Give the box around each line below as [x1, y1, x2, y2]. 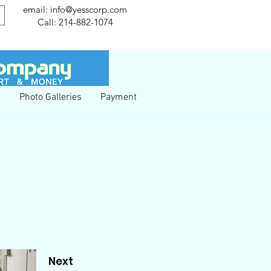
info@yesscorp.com [50, 4, 127, 15]
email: [23, 4, 50, 15]
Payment [100, 91, 137, 103]
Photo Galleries [19, 91, 82, 103]
